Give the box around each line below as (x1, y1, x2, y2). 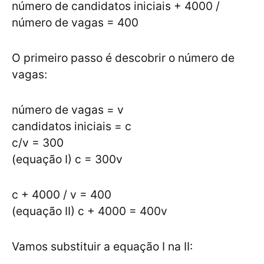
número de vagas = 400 (12, 15, 138, 30)
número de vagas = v (12, 103, 124, 117)
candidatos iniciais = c (12, 119, 131, 134)
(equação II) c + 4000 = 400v (12, 204, 167, 219)
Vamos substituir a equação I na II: (12, 239, 193, 254)
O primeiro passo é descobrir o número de (12, 51, 235, 65)
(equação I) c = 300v (12, 152, 123, 167)
